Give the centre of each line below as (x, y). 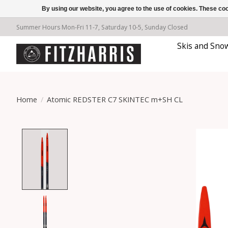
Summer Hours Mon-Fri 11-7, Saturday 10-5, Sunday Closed (102, 27)
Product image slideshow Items (139, 135)
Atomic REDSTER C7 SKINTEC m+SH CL (115, 99)
